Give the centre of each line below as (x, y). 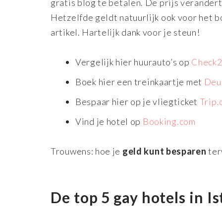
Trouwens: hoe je (86, 151)
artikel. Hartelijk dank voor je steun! (125, 32)
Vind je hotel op (109, 121)
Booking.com (169, 121)
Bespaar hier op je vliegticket (138, 101)
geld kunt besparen (164, 151)
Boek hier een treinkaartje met (140, 82)
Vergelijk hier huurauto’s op (134, 62)
